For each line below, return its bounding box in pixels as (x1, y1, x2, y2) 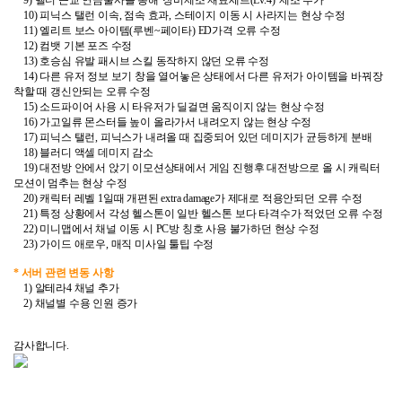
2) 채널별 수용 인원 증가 (13, 297, 138, 310)
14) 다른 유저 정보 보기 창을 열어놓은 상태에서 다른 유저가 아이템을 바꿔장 (13, 70, 383, 83)
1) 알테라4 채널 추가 (13, 282, 119, 294)
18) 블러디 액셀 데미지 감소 (13, 146, 153, 159)
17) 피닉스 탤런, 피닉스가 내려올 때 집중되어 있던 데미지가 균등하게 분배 (13, 131, 372, 144)
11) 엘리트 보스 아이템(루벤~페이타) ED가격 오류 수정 (13, 24, 281, 37)
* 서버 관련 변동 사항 (13, 267, 114, 279)
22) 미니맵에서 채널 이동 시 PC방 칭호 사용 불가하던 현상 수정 (13, 223, 319, 235)
